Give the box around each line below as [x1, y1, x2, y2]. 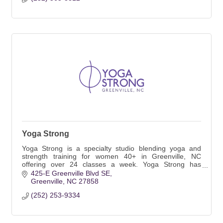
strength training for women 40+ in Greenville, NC [22, 152, 201, 160]
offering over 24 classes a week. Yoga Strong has [22, 160, 201, 168]
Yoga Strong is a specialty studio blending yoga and [22, 144, 201, 152]
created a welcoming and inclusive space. [22, 168, 153, 176]
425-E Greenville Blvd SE [30, 169, 110, 178]
